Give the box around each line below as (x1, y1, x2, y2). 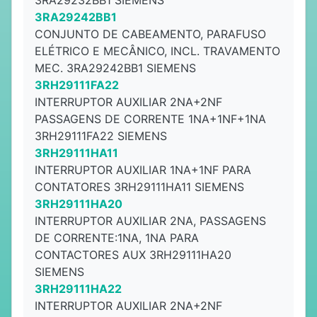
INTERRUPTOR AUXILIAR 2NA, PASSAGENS (35, 214, 266, 228)
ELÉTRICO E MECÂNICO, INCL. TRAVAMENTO (35, 44, 280, 58)
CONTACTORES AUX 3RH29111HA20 (35, 248, 231, 262)
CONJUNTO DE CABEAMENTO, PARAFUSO (35, 27, 266, 41)
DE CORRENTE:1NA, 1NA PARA (35, 231, 199, 245)
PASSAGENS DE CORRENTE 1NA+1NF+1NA (35, 112, 266, 126)
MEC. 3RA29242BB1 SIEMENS (35, 61, 196, 75)
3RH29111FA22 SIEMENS (35, 129, 167, 143)
